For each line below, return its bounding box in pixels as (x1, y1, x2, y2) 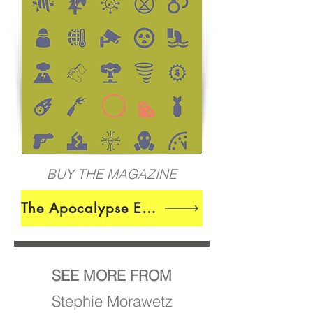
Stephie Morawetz (52, 291, 173, 311)
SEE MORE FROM (52, 265, 172, 284)
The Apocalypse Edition (142, 198, 156, 217)
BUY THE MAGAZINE (47, 165, 177, 182)
